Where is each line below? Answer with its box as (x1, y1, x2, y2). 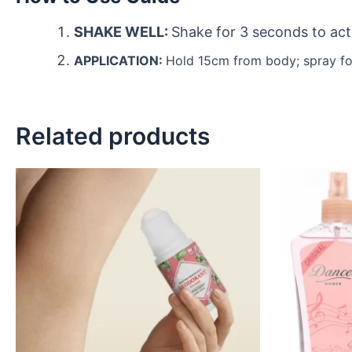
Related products (16, 122, 210, 151)
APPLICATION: (74, 53, 166, 69)
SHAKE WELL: (74, 24, 171, 41)
